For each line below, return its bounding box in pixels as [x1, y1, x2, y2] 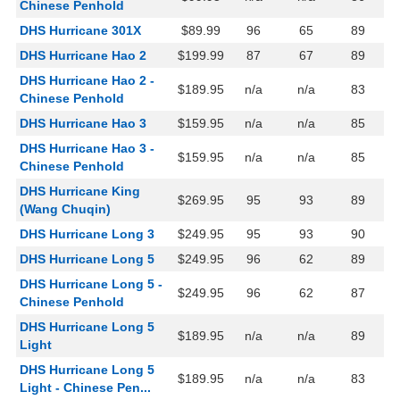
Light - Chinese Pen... [20, 380, 151, 396]
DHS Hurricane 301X [20, 23, 141, 38]
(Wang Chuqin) [20, 202, 111, 217]
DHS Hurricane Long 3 [20, 227, 154, 242]
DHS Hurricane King [20, 184, 140, 199]
